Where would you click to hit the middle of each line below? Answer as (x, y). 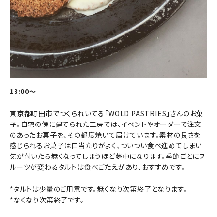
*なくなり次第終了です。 (47, 200)
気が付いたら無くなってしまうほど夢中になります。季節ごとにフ (108, 156)
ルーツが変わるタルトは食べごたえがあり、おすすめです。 (98, 167)
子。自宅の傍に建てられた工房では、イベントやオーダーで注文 (106, 124)
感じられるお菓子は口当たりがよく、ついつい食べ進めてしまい (106, 145)
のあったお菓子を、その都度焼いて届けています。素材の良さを (105, 135)
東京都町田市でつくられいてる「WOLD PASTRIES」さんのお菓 (107, 113)
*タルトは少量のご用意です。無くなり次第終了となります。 (99, 189)
